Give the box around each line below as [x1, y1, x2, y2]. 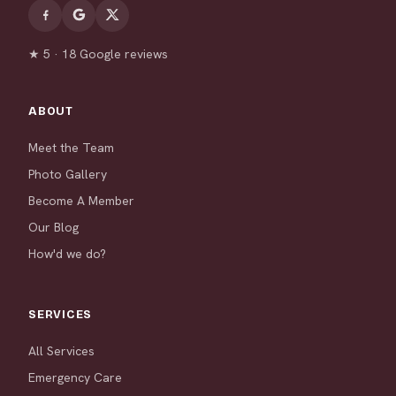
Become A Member [28, 192, 134, 209]
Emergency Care [28, 369, 122, 385]
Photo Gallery [28, 165, 107, 182]
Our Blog [28, 218, 79, 235]
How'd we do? [28, 245, 106, 262]
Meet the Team [28, 139, 114, 156]
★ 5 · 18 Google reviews [28, 45, 168, 62]
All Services [28, 342, 95, 359]
